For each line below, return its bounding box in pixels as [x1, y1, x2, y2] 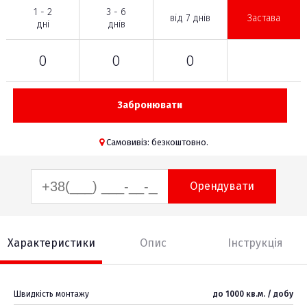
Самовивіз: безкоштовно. [103, 137, 208, 147]
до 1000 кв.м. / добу [213, 289, 293, 299]
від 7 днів [169, 12, 210, 24]
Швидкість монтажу [14, 289, 89, 299]
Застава [247, 12, 280, 24]
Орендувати [190, 180, 254, 193]
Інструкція [228, 236, 284, 249]
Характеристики [7, 236, 95, 249]
